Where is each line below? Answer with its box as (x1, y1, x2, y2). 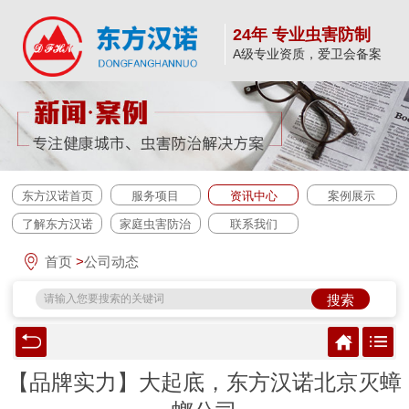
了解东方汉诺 (21, 217, 93, 232)
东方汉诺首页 (21, 189, 93, 204)
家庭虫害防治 (120, 217, 192, 232)
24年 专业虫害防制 (233, 26, 372, 45)
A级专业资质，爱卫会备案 (233, 47, 383, 62)
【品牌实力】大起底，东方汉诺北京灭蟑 (7, 370, 402, 395)
